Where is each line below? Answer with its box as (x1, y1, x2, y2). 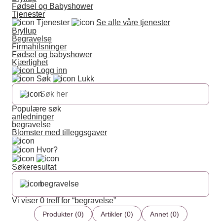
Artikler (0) (100, 210, 133, 218)
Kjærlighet (12, 58, 48, 67)
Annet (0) (149, 210, 179, 218)
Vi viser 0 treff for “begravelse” (12, 196, 116, 205)
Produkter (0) (42, 210, 84, 218)
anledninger (12, 112, 54, 121)
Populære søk (12, 105, 61, 113)
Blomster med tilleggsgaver (12, 128, 107, 137)
